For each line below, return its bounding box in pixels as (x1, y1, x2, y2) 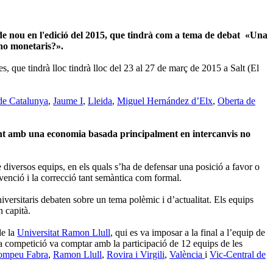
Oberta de (218, 95, 255, 106)
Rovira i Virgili (107, 249, 165, 260)
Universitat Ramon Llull (17, 227, 110, 238)
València (169, 249, 205, 260)
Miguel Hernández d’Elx (117, 95, 213, 106)
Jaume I (53, 95, 83, 106)
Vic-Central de (210, 249, 266, 260)
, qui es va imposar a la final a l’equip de (110, 227, 265, 238)
